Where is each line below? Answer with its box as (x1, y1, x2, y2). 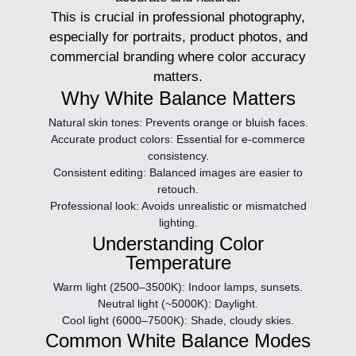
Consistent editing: (53, 166, 146, 180)
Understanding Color (92, 232, 264, 254)
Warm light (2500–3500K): (53, 280, 185, 293)
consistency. (147, 149, 209, 163)
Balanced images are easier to (146, 166, 303, 180)
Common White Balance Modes (45, 329, 311, 351)
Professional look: (49, 199, 139, 213)
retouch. (157, 183, 199, 196)
